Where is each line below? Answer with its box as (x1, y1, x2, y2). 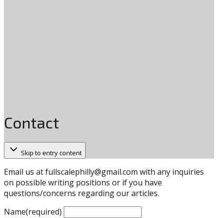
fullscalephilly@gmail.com (45, 166, 138, 177)
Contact (4, 113, 59, 132)
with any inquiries (138, 166, 204, 177)
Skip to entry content (21, 148, 82, 157)
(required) (26, 206, 62, 217)
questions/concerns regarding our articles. (4, 187, 159, 199)
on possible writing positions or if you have (4, 177, 162, 188)
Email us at (4, 166, 45, 177)
